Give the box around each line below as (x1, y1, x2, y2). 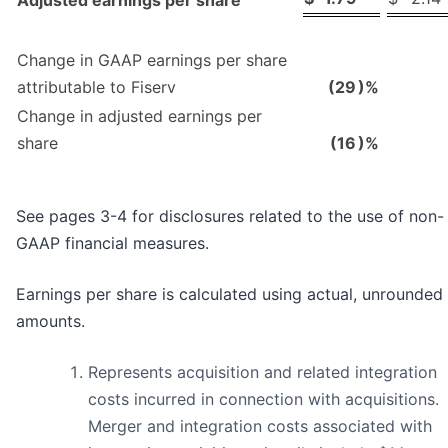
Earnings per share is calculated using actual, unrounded (16, 283, 443, 304)
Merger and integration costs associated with (88, 415, 432, 436)
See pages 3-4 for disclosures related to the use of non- (16, 205, 444, 226)
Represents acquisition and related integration (88, 361, 437, 382)
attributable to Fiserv (17, 76, 176, 97)
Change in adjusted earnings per (17, 105, 262, 126)
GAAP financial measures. (16, 232, 209, 253)
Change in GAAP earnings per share (17, 49, 287, 70)
